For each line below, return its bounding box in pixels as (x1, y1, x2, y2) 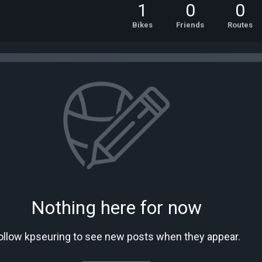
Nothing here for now (31, 196, 202, 219)
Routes (227, 20, 253, 29)
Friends (176, 20, 204, 29)
